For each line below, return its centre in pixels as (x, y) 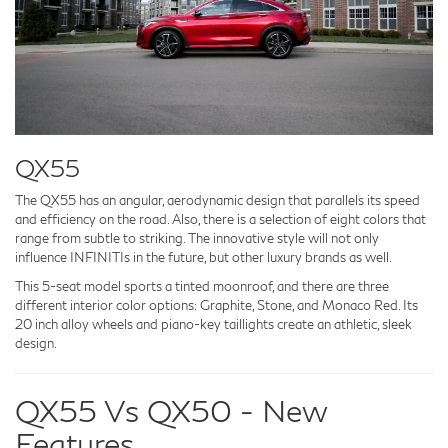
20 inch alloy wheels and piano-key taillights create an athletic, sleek (213, 323)
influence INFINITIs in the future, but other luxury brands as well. (203, 256)
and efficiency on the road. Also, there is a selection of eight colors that (220, 218)
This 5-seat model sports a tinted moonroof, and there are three (202, 285)
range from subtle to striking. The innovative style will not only (197, 237)
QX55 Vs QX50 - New (171, 409)
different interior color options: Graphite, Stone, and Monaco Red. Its (216, 304)
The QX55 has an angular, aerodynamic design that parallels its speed (217, 199)
